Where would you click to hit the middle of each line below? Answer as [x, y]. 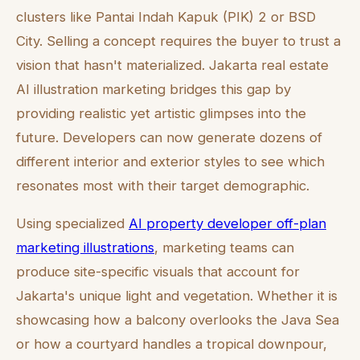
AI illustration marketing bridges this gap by [153, 89]
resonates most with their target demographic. [163, 185]
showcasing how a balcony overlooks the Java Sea [178, 319]
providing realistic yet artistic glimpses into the [161, 113]
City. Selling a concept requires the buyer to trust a [178, 41]
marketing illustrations [85, 247]
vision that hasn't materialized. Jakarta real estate [172, 65]
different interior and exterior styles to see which [170, 161]
